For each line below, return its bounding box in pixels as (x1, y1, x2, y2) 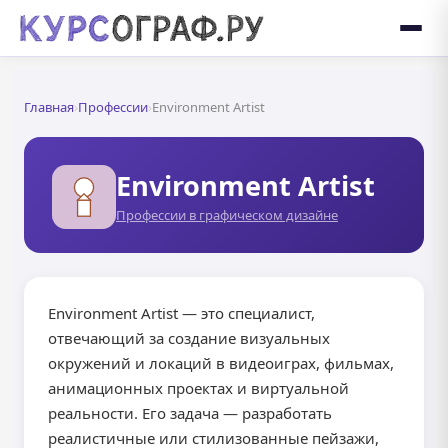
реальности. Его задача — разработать (48, 403, 332, 423)
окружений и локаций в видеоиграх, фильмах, (48, 353, 394, 373)
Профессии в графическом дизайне (116, 205, 338, 224)
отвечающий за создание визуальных (48, 328, 330, 348)
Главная (24, 98, 74, 116)
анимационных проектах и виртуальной (48, 378, 349, 398)
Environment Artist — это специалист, (48, 303, 315, 323)
